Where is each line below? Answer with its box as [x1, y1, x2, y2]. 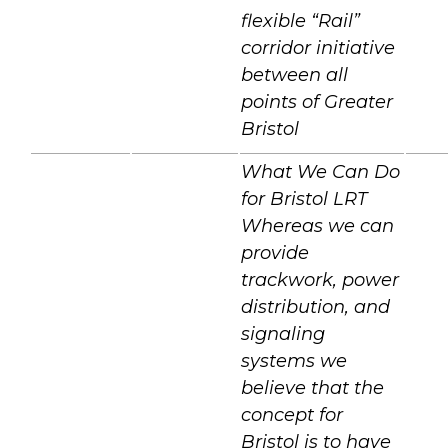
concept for [241, 403, 343, 426]
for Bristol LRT [241, 187, 367, 210]
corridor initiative [241, 36, 395, 59]
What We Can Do [241, 160, 400, 183]
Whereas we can [241, 214, 394, 237]
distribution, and [241, 295, 390, 318]
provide [241, 241, 309, 264]
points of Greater [241, 90, 393, 113]
